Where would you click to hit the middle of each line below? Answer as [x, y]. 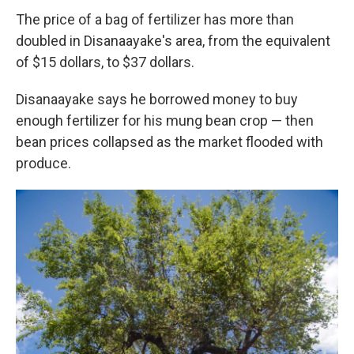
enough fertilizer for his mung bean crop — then [165, 121]
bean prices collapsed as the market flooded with [169, 142]
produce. [43, 163]
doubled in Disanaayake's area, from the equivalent [173, 41]
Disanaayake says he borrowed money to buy [157, 99]
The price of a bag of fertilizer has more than [155, 19]
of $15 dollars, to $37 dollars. [105, 62]
